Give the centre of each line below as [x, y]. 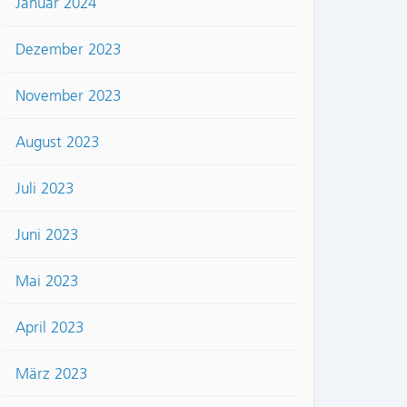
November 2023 [68, 96]
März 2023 [51, 374]
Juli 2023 [45, 189]
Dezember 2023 [68, 50]
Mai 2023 [47, 281]
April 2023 [50, 328]
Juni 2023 [47, 235]
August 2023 [57, 142]
